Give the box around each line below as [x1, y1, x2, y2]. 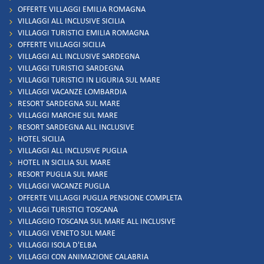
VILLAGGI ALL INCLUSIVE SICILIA [18, 16, 125, 26]
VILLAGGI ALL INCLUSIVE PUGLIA [18, 146, 127, 156]
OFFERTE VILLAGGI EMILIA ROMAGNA [18, 5, 146, 14]
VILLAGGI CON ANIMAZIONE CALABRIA [18, 252, 148, 262]
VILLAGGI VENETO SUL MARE [18, 229, 115, 238]
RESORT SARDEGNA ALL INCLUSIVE [18, 123, 134, 132]
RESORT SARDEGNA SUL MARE [18, 99, 120, 108]
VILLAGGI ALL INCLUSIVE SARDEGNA [18, 52, 140, 61]
